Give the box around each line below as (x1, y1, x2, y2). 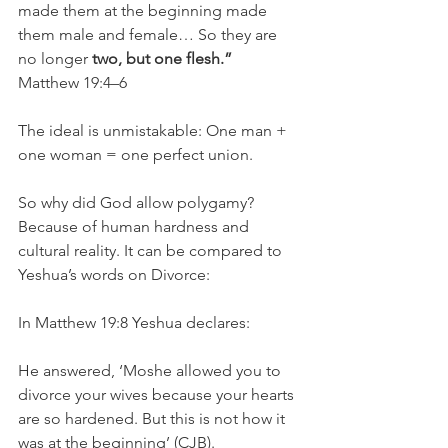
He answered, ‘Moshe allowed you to (18, 361, 285, 380)
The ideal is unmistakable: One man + (18, 121, 291, 140)
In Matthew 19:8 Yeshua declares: (18, 313, 250, 332)
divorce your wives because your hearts (18, 385, 298, 404)
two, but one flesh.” (92, 49, 232, 68)
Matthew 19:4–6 (18, 73, 127, 92)
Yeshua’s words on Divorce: (18, 265, 210, 284)
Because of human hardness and (18, 217, 253, 236)
